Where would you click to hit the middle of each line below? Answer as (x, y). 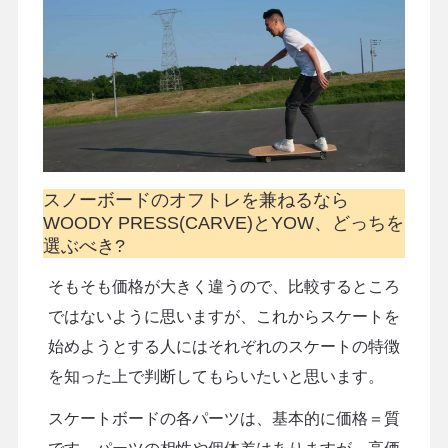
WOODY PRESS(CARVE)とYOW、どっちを (223, 223)
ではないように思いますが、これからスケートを (223, 316)
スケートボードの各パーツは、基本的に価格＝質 (223, 418)
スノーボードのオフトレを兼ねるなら (195, 200)
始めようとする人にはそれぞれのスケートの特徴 (223, 346)
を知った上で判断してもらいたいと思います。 (215, 376)
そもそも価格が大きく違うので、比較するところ (223, 286)
